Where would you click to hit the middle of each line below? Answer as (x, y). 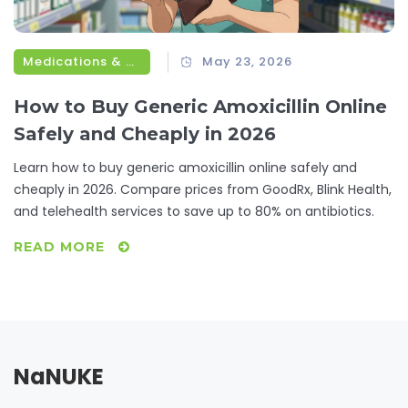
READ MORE (61, 247)
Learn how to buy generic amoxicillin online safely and (185, 168)
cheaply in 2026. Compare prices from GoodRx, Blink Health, (203, 190)
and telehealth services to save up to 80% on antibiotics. (194, 212)
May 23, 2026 (248, 62)
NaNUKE (59, 377)
